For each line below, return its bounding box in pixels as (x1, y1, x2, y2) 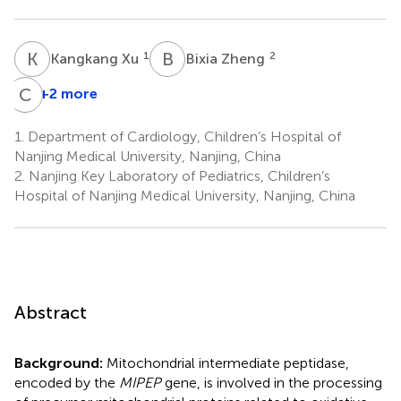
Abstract (14, 301, 87, 323)
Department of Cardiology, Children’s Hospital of (24, 127, 341, 145)
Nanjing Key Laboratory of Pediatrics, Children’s (25, 166, 330, 184)
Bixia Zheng (185, 49, 269, 67)
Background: (14, 354, 107, 371)
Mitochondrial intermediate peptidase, (107, 354, 349, 371)
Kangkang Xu (50, 49, 142, 67)
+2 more (39, 84, 98, 102)
